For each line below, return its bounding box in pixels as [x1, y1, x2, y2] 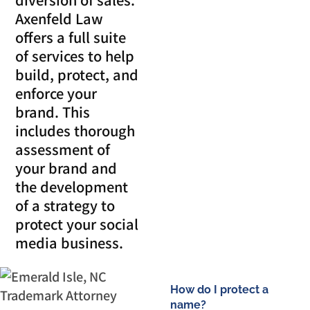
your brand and [15, 157, 118, 178]
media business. [15, 232, 124, 253]
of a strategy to [15, 194, 116, 215]
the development [15, 176, 129, 197]
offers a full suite [15, 26, 127, 47]
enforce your [15, 82, 98, 103]
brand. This [15, 101, 91, 122]
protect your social [15, 213, 139, 234]
